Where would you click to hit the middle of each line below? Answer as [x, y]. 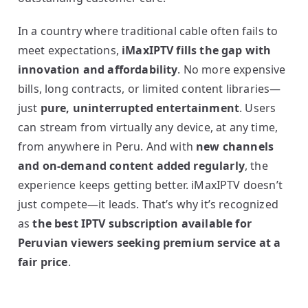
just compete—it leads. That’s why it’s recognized [148, 204]
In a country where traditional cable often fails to [148, 31]
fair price [43, 262]
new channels [235, 146]
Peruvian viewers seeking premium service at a [150, 243]
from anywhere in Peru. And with [107, 146]
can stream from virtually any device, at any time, [148, 127]
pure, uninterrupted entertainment [140, 108]
